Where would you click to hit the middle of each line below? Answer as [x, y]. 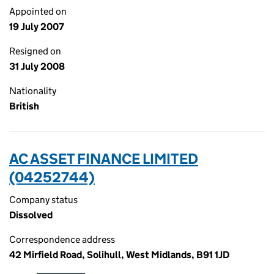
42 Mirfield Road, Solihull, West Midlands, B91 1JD [119, 255]
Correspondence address [62, 239]
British [24, 106]
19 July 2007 [37, 27]
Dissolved [31, 215]
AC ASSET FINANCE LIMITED [104, 159]
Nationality [33, 91]
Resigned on [35, 51]
